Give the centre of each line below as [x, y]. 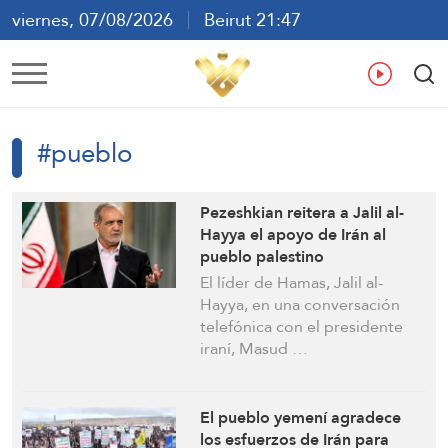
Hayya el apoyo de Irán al [293, 234]
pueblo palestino [262, 256]
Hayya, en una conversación [300, 304]
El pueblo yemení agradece [301, 417]
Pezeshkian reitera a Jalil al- [302, 212]
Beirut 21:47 [245, 19]
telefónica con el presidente [302, 326]
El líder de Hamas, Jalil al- [292, 282]
